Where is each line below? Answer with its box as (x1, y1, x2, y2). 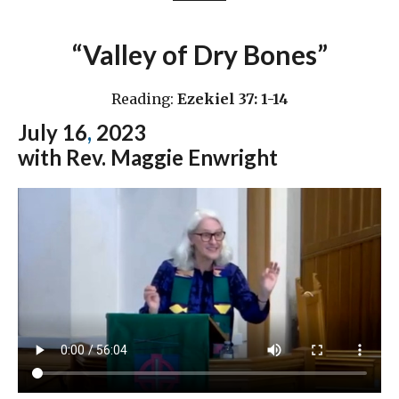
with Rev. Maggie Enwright (18, 144, 278, 171)
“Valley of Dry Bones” (71, 38, 328, 71)
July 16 (18, 119, 87, 146)
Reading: (110, 90, 177, 109)
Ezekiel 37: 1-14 (176, 90, 289, 109)
